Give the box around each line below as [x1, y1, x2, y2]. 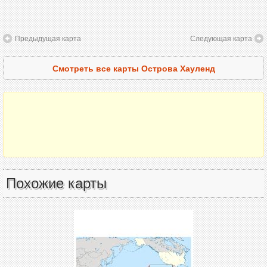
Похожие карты [6, 175, 107, 192]
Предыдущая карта [15, 33, 81, 44]
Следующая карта [190, 33, 252, 44]
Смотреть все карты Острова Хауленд [52, 62, 215, 74]
